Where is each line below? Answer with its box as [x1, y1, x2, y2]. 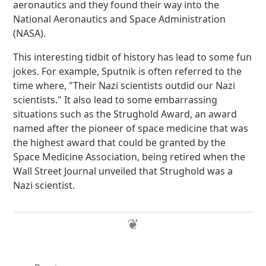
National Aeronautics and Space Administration [13, 12, 226, 26]
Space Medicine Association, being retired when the [13, 150, 246, 163]
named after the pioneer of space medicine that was [13, 122, 249, 135]
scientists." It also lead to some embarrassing [13, 93, 218, 106]
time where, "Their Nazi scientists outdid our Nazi [13, 79, 236, 92]
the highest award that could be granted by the [13, 136, 226, 149]
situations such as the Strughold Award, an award [13, 107, 237, 121]
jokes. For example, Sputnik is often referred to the [13, 65, 242, 78]
